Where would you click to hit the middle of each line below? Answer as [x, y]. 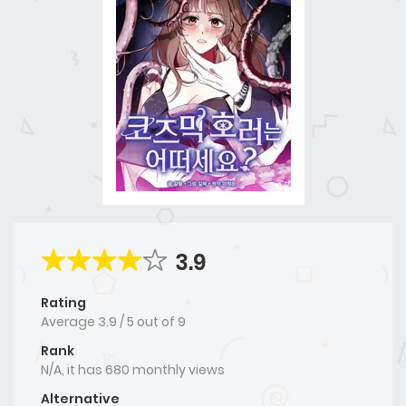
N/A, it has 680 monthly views [133, 369]
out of [157, 321]
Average [69, 321]
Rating [63, 302]
